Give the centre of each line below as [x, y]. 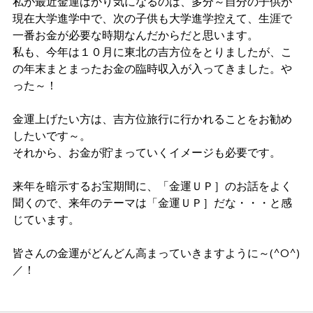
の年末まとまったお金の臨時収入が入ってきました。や [152, 69]
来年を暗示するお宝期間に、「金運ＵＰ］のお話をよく [152, 186]
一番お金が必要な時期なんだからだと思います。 [136, 35]
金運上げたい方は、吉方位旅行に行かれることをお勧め [152, 119]
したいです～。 [52, 136]
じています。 [46, 220]
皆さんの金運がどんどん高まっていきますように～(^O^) [156, 253]
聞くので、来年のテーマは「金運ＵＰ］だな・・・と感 [152, 203]
